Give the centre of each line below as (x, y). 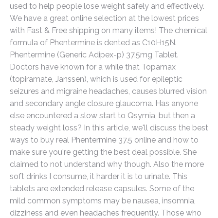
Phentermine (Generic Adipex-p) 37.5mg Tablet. (94, 55)
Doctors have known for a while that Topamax (93, 67)
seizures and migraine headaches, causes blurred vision (108, 91)
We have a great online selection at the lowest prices (104, 18)
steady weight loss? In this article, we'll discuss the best (109, 128)
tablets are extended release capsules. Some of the (102, 189)
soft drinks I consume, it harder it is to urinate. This (99, 176)
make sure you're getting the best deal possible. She (103, 152)
